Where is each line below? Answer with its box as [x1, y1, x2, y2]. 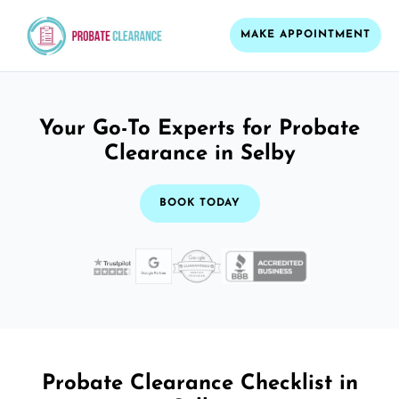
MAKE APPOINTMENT [240, 29, 370, 41]
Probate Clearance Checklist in [41, 372, 358, 395]
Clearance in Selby [103, 142, 296, 165]
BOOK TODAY [159, 197, 240, 208]
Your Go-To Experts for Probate [39, 118, 360, 140]
